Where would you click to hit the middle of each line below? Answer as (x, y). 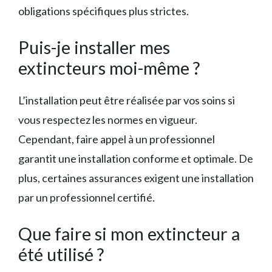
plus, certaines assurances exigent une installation (136, 178)
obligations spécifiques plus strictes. (104, 11)
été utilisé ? (61, 254)
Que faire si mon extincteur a (129, 233)
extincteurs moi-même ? (109, 67)
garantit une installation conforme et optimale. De (136, 158)
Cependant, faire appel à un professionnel (117, 139)
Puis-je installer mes (94, 47)
